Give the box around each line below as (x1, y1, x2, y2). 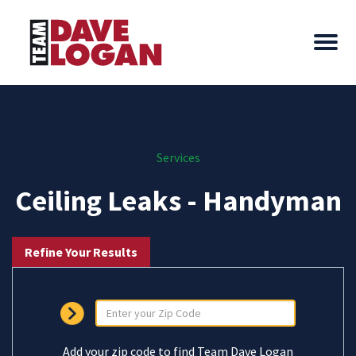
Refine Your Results (25, 244, 137, 260)
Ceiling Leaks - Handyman (14, 183, 342, 219)
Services (156, 149, 200, 165)
